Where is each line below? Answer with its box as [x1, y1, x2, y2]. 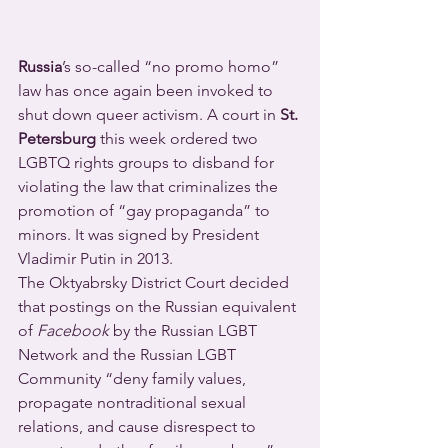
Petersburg [18, 129, 96, 149]
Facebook [37, 321, 113, 341]
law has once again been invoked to [18, 81, 277, 101]
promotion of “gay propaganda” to [18, 201, 274, 221]
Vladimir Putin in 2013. [18, 249, 173, 269]
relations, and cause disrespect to [18, 417, 260, 437]
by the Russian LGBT [113, 321, 261, 341]
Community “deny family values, [18, 369, 250, 389]
